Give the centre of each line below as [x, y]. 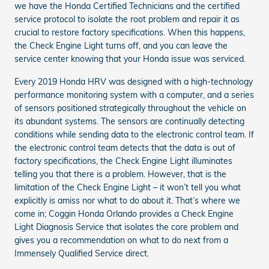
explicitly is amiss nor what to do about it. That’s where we [127, 200]
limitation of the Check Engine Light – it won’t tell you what [128, 187]
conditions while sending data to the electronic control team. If [134, 134]
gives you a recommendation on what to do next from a [121, 240]
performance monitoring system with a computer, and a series [134, 95]
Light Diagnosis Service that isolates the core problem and [126, 227]
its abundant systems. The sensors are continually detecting [129, 121]
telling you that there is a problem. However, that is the [120, 174]
